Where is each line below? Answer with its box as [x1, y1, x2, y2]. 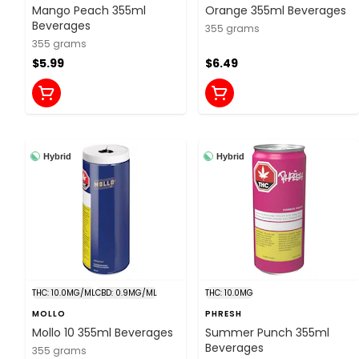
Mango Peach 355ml [32, 2, 146, 18]
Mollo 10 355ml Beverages [32, 324, 173, 341]
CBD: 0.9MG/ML [95, 286, 157, 299]
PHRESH [205, 307, 242, 320]
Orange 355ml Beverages [205, 2, 346, 18]
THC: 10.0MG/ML [32, 286, 95, 299]
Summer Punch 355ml [205, 324, 329, 341]
